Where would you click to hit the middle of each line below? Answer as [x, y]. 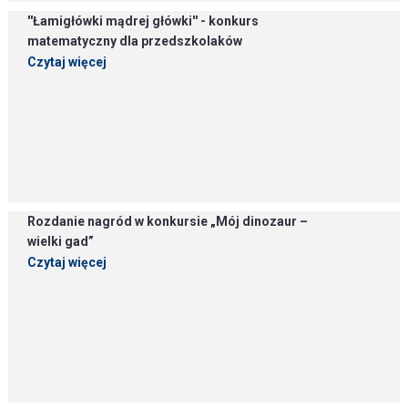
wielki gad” [61, 241]
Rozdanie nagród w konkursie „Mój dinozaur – [168, 221]
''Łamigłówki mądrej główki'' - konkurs [143, 21]
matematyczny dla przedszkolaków [135, 41]
